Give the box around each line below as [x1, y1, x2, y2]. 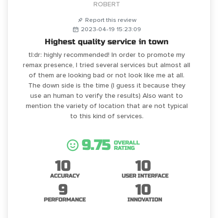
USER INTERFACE [121, 173, 168, 180]
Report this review [85, 16, 137, 24]
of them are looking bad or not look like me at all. [29, 71, 184, 80]
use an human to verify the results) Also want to [30, 91, 183, 100]
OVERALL [114, 140, 140, 146]
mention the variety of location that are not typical [25, 102, 188, 110]
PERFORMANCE [43, 197, 86, 203]
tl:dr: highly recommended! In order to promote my [28, 51, 185, 59]
